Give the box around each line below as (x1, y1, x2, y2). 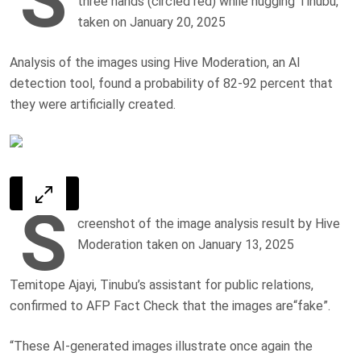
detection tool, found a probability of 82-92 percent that (10, 75, 333, 91)
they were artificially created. (10, 96, 176, 112)
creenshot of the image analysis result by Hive (77, 215, 340, 231)
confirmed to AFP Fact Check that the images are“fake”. (10, 297, 330, 313)
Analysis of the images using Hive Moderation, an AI (10, 54, 301, 70)
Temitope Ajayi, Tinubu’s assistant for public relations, (10, 276, 313, 293)
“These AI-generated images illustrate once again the (10, 338, 313, 354)
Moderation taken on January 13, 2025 (77, 236, 294, 252)
